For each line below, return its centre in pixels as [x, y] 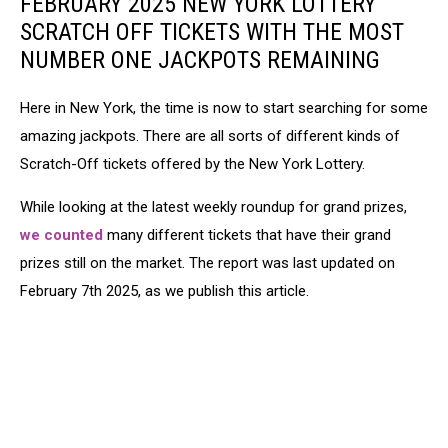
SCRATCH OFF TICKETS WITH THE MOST [212, 32]
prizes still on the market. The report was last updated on [207, 263]
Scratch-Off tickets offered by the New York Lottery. [192, 164]
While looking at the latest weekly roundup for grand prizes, [213, 207]
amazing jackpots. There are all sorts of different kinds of [210, 136]
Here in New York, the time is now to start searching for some [224, 108]
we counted [61, 235]
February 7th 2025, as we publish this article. [166, 291]
